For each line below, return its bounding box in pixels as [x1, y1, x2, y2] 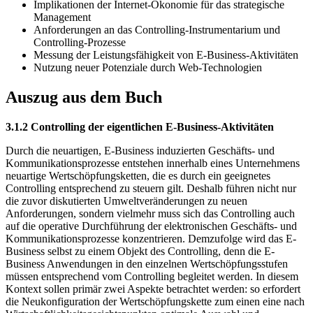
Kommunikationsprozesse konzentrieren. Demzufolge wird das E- [6, 233, 296, 245]
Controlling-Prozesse [34, 36, 126, 49]
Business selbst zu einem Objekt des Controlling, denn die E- [6, 245, 275, 258]
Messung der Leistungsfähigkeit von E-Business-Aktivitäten [34, 49, 298, 61]
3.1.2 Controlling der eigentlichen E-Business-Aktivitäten [6, 121, 274, 133]
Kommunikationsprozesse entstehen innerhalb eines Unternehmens [6, 157, 300, 170]
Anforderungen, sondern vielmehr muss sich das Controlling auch [6, 208, 295, 220]
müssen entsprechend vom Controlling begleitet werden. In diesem [6, 270, 298, 283]
